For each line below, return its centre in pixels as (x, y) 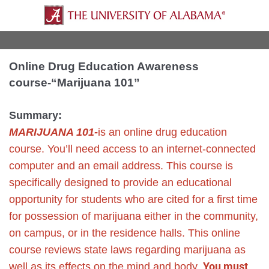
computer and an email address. (88, 166)
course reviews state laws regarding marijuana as (127, 250)
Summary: (35, 116)
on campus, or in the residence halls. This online (125, 233)
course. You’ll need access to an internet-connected (132, 149)
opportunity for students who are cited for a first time (133, 200)
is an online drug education (162, 132)
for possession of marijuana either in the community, (134, 216)
